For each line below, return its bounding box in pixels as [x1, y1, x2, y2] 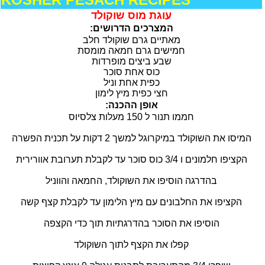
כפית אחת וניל [103, 77, 160, 88]
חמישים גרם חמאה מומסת [77, 46, 185, 56]
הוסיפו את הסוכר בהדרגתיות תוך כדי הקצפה [43, 218, 219, 228]
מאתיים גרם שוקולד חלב [82, 35, 180, 45]
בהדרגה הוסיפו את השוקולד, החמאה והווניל [46, 176, 217, 186]
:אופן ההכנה [108, 100, 158, 110]
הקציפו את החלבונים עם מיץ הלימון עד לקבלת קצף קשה [21, 197, 242, 207]
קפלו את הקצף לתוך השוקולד [74, 240, 189, 250]
